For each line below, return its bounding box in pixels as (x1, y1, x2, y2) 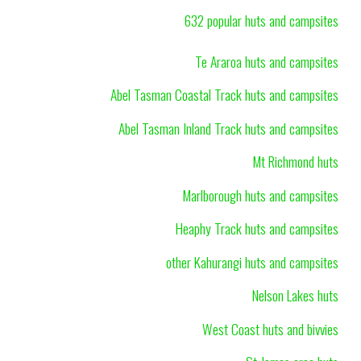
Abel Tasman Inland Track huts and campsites (118, 117, 338, 139)
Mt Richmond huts (252, 151, 338, 172)
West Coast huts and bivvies (202, 317, 338, 339)
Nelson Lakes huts (252, 284, 338, 306)
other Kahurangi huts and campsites (166, 251, 338, 272)
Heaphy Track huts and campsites (176, 218, 338, 239)
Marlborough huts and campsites (182, 184, 338, 205)
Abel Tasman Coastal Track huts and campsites (110, 84, 338, 106)
